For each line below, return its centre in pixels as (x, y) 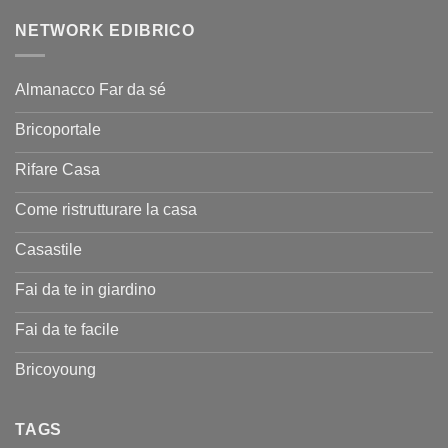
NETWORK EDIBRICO (105, 30)
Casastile (48, 250)
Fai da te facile (67, 330)
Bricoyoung (55, 370)
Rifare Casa (57, 170)
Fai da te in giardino (85, 290)
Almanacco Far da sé (90, 90)
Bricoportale (58, 130)
